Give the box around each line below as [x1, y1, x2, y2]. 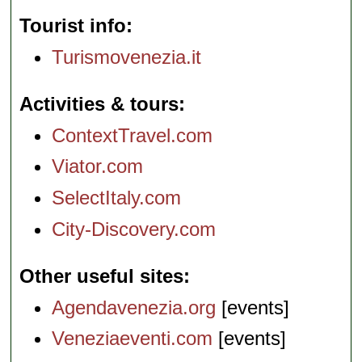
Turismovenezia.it [52, 45, 202, 68]
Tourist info [19, 15, 127, 36]
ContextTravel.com [52, 124, 213, 146]
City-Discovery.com [52, 217, 217, 240]
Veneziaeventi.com [52, 327, 213, 350]
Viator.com [52, 155, 144, 178]
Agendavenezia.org [52, 296, 217, 318]
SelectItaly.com [52, 187, 182, 209]
